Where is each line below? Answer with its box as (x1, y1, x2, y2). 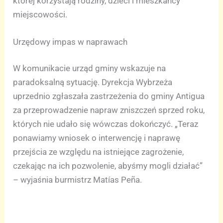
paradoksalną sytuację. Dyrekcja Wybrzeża (13, 77, 173, 88)
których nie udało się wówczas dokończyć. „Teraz (13, 119, 199, 129)
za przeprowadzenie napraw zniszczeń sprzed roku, (13, 105, 205, 115)
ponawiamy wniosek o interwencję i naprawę (13, 133, 181, 143)
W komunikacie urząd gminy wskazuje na (13, 63, 166, 74)
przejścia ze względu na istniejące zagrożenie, (13, 147, 184, 157)
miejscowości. (13, 9, 68, 19)
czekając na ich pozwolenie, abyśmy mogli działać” (13, 161, 203, 171)
